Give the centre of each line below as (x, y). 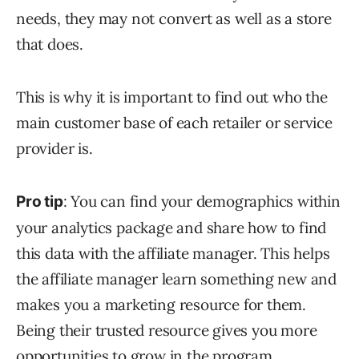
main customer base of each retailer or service (174, 123)
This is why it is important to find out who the (172, 97)
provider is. (54, 148)
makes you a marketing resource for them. (161, 305)
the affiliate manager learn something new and (176, 279)
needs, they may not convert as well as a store (174, 18)
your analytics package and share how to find (171, 228)
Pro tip (40, 202)
